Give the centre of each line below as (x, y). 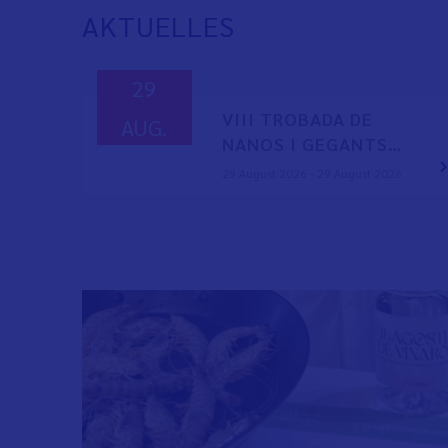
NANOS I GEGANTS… (311, 144)
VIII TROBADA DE (297, 119)
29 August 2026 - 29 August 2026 (311, 173)
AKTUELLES (159, 25)
